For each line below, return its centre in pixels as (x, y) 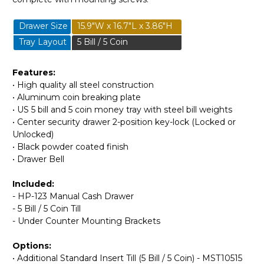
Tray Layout (40, 42)
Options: (32, 245)
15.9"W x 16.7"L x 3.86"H (123, 26)
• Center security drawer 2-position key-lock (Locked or (124, 122)
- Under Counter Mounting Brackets (86, 221)
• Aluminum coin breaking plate (77, 97)
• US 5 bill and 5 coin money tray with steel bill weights (122, 109)
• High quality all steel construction (83, 85)
